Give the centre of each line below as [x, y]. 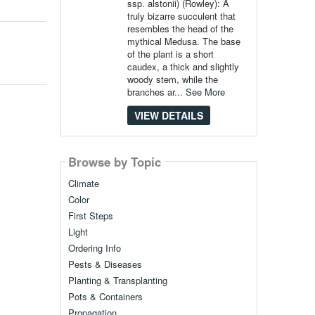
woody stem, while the [172, 79]
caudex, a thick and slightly [183, 66]
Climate [83, 184]
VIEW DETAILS [168, 115]
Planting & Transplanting [117, 281]
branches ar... [156, 92]
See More [205, 92]
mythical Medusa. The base [184, 41]
